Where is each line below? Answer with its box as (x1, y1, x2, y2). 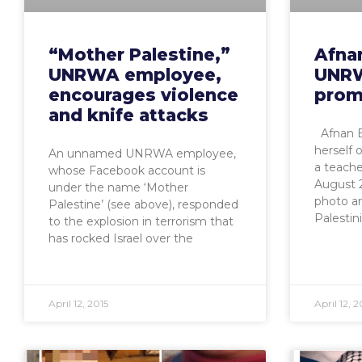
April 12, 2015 (48, 297, 108, 310)
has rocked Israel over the (48, 231, 193, 246)
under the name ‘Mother (48, 180, 188, 196)
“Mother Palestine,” (48, 44, 230, 65)
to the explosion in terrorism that (48, 214, 234, 229)
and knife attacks (48, 105, 208, 126)
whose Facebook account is (48, 163, 205, 179)
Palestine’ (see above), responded (48, 197, 238, 213)
